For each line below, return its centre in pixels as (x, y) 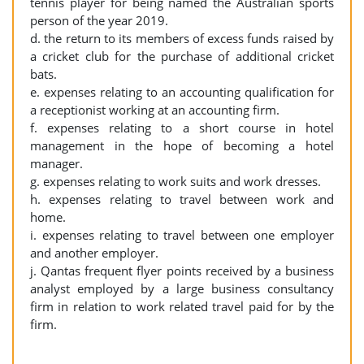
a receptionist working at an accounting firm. (160, 110)
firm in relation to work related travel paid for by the (182, 306)
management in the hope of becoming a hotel (182, 145)
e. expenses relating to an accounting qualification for (182, 92)
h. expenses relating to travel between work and (182, 199)
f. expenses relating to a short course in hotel (182, 128)
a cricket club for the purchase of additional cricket (182, 56)
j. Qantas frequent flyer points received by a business (182, 271)
